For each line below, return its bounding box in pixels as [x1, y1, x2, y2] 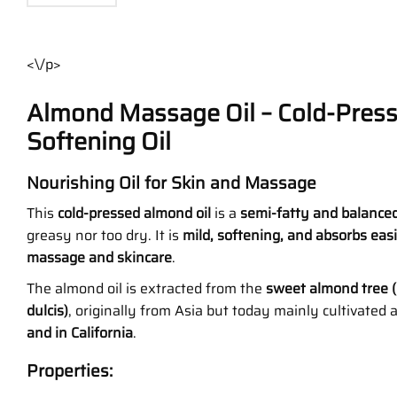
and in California [27, 321, 133, 344]
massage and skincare [27, 245, 172, 269]
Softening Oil [27, 122, 171, 161]
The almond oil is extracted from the [27, 276, 266, 300]
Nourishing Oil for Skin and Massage [27, 169, 316, 197]
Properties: [27, 356, 113, 384]
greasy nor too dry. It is [27, 223, 183, 246]
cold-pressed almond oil [58, 201, 211, 224]
